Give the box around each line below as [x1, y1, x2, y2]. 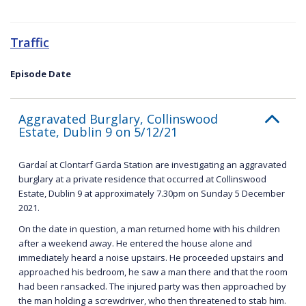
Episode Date [10, 67, 71, 80]
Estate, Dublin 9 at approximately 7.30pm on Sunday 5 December [18, 186, 285, 199]
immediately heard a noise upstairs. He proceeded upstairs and [18, 251, 283, 264]
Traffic [10, 33, 49, 51]
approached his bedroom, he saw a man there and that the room [18, 265, 288, 278]
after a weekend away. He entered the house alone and [18, 236, 252, 249]
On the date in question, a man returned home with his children [18, 222, 280, 235]
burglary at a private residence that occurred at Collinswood [18, 172, 266, 185]
